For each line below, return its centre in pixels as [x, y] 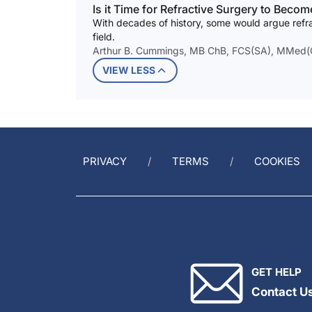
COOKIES [277, 162]
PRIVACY [105, 162]
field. [104, 37]
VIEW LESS [129, 70]
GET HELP [276, 272]
